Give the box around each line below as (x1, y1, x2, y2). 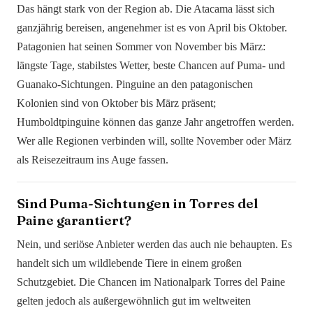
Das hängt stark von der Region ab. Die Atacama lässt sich (17, 3, 275, 15)
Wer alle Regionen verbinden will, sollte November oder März (17, 135, 291, 147)
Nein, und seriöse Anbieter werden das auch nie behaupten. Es (17, 238, 292, 251)
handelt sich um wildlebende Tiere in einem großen (17, 257, 242, 270)
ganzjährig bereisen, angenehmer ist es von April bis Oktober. (17, 22, 287, 34)
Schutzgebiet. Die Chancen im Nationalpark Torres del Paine (17, 276, 285, 289)
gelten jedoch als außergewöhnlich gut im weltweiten (17, 295, 251, 307)
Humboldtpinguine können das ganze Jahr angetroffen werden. (17, 116, 294, 129)
